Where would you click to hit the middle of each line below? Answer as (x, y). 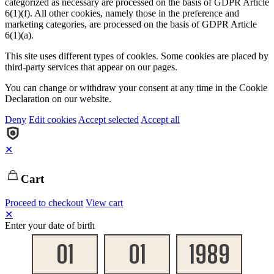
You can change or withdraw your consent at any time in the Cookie (136, 88)
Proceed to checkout (44, 202)
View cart (104, 202)
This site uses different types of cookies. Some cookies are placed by (137, 56)
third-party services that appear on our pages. (91, 67)
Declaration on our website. (58, 99)
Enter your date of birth (50, 225)
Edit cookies (53, 120)
